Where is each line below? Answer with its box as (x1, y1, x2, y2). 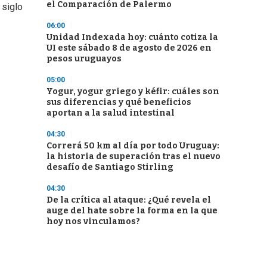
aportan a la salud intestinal (46, 108, 175, 118)
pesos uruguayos (46, 54, 122, 64)
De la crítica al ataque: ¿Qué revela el (46, 195, 211, 205)
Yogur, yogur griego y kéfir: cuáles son (46, 86, 219, 97)
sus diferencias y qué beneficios (46, 97, 191, 107)
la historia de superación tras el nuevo (46, 151, 221, 162)
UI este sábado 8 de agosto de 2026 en (46, 43, 212, 53)
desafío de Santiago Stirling (46, 162, 173, 172)
